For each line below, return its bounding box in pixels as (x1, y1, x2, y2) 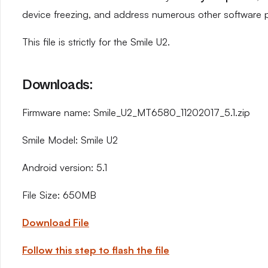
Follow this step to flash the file (22, 244, 169, 256)
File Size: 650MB (22, 189, 96, 201)
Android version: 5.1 (22, 162, 107, 173)
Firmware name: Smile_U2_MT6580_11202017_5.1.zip (22, 106, 250, 118)
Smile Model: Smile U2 (22, 134, 118, 146)
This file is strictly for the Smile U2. (22, 36, 170, 48)
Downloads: (22, 77, 93, 93)
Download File (22, 217, 89, 229)
